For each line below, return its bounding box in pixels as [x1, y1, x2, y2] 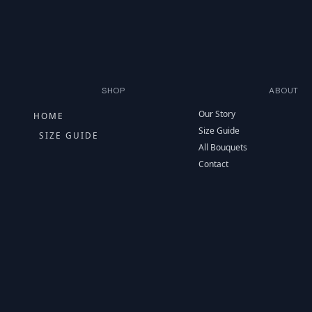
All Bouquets [198, 141, 248, 153]
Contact [198, 157, 229, 170]
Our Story [198, 107, 236, 120]
